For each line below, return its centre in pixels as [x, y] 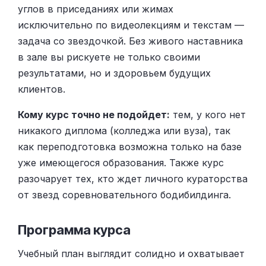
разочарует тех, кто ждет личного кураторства [133, 179]
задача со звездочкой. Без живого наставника [130, 41]
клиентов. [42, 89]
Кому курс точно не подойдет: [94, 115]
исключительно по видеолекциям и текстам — [131, 25]
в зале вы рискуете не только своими [109, 57]
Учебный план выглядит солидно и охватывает [131, 254]
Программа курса [74, 229]
